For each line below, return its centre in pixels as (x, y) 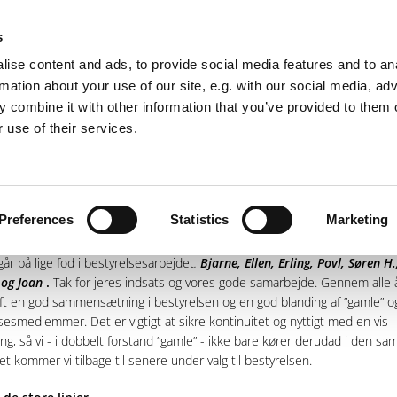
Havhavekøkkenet (241, 120)
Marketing (357, 219)
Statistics (200, 219)
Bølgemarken (113, 120)
